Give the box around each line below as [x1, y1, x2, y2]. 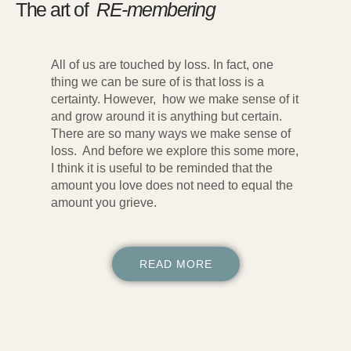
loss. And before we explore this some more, [51, 143, 299, 157]
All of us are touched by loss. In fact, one [51, 57, 273, 71]
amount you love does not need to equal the [51, 178, 293, 192]
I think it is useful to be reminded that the [51, 161, 273, 175]
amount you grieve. [51, 195, 157, 209]
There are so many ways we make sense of [51, 126, 291, 140]
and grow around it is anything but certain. [51, 109, 282, 123]
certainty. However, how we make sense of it [51, 92, 299, 106]
